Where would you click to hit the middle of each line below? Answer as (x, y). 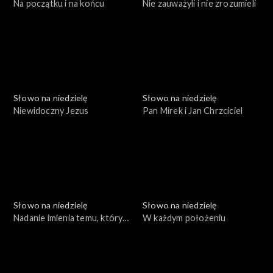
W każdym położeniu (184, 218)
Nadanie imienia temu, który (68, 218)
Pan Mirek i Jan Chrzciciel (193, 111)
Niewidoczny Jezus (51, 111)
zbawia (27, 231)
